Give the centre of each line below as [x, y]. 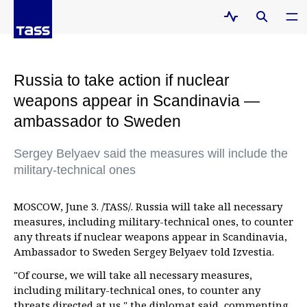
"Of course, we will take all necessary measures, [133, 275]
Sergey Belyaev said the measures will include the [151, 153]
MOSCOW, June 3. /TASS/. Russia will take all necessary [148, 206]
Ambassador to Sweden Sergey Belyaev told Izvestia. [144, 251]
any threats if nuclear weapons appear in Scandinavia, [150, 236]
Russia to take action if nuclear [122, 80]
